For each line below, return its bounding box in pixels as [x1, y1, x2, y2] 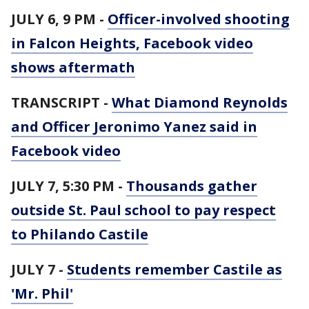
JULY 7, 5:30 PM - [11, 177, 126, 195]
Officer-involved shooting [108, 10, 290, 28]
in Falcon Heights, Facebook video [11, 34, 253, 52]
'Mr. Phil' [11, 284, 73, 303]
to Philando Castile [11, 225, 148, 243]
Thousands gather [126, 177, 257, 195]
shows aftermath [11, 58, 135, 77]
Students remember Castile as [67, 260, 282, 279]
